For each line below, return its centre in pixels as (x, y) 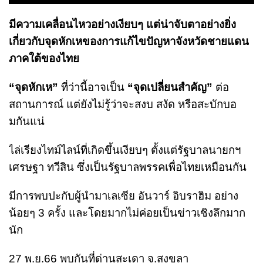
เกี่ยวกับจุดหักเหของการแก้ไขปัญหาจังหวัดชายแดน (129, 41)
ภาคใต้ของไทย (44, 58)
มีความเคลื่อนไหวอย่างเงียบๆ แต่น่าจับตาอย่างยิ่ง (122, 24)
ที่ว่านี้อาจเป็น (93, 87)
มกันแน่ (27, 121)
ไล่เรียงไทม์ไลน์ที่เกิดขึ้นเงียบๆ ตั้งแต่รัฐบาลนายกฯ (125, 150)
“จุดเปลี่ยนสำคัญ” (170, 87)
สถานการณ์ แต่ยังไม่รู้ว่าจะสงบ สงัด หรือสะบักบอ (123, 104)
